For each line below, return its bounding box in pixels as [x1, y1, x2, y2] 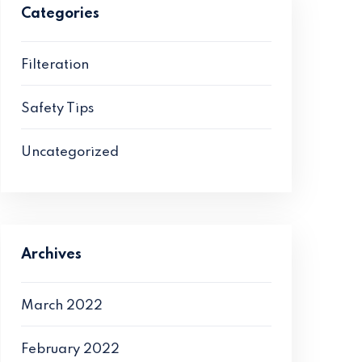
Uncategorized [21, 145, 119, 159]
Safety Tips [21, 102, 94, 116]
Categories [21, 6, 99, 21]
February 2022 [21, 343, 120, 356]
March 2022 [21, 299, 103, 313]
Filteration [21, 58, 89, 72]
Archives [21, 247, 82, 262]
